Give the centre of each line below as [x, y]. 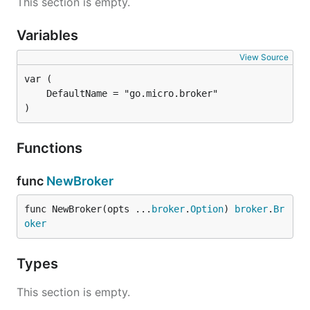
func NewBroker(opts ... [88, 209]
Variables [49, 35]
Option [207, 209]
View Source [264, 57]
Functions [51, 148]
